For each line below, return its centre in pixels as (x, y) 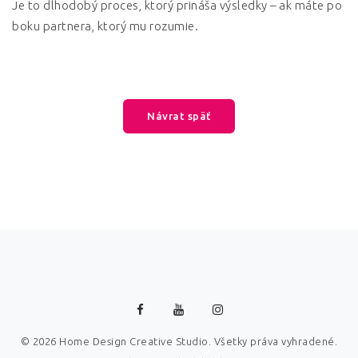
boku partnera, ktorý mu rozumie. (105, 26)
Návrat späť (179, 116)
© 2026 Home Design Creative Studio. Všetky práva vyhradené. (179, 341)
